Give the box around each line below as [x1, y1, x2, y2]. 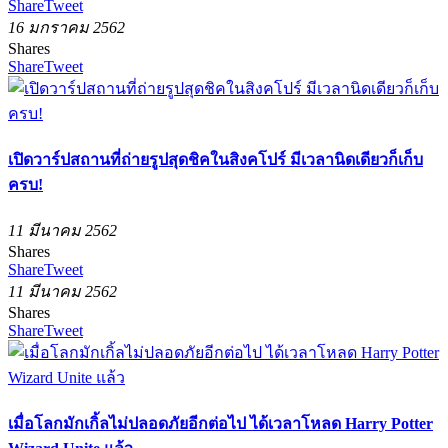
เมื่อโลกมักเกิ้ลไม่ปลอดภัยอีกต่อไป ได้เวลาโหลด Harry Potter [8, 415, 433, 433]
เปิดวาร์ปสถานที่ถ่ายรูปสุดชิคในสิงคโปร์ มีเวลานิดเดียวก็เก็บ [8, 150, 423, 168]
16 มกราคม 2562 [8, 18, 125, 36]
